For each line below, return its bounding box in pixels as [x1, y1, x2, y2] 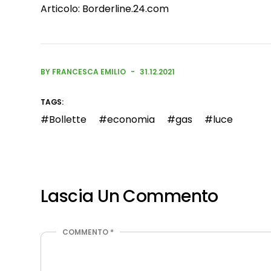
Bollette [49, 113, 87, 126]
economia [107, 113, 155, 126]
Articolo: [41, 2, 82, 16]
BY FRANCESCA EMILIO [41, 67, 126, 77]
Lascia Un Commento [41, 184, 218, 208]
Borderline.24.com [82, 2, 169, 16]
